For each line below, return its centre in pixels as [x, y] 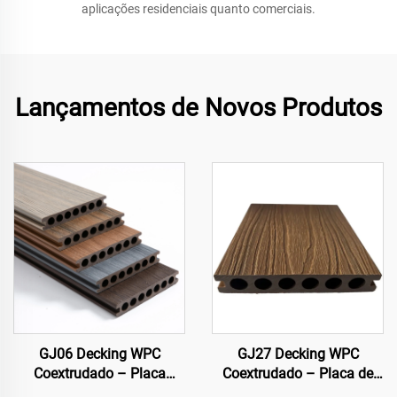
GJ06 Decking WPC [99, 354]
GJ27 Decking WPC [298, 354]
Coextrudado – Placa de [298, 374]
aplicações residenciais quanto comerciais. [198, 9]
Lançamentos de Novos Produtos [198, 108]
